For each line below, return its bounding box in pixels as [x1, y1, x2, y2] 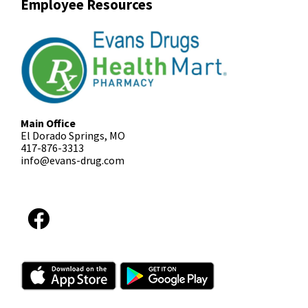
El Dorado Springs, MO [21, 128, 125, 142]
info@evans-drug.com [21, 153, 124, 167]
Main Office [21, 115, 76, 130]
